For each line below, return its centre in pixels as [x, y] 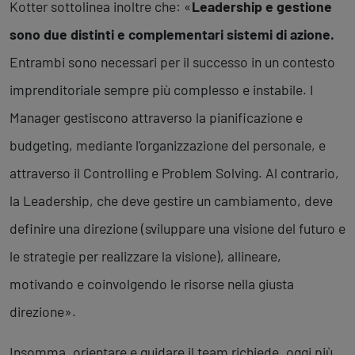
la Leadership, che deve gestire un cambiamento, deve [171, 201]
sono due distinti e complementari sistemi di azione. [172, 34]
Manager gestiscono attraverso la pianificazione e [156, 118]
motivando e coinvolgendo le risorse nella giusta [152, 284]
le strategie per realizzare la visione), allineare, [145, 256]
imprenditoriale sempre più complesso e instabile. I [162, 90]
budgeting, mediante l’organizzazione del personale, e [168, 145]
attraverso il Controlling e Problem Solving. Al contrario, [174, 173]
